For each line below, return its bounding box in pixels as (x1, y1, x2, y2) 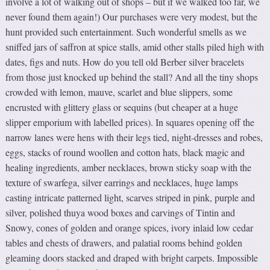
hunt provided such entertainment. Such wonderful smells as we (5, 25, 247, 38)
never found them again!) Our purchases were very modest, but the (5, 10, 258, 23)
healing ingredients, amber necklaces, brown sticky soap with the (5, 160, 252, 174)
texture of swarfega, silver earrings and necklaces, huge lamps (5, 175, 239, 189)
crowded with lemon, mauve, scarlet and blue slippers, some (5, 85, 233, 98)
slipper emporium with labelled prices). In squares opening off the (5, 115, 255, 128)
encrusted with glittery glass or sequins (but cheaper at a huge (5, 100, 239, 113)
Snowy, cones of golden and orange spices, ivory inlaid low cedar (5, 221, 254, 234)
